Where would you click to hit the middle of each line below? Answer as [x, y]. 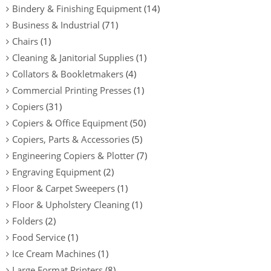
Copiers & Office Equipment [70, 122]
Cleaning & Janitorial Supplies [73, 57]
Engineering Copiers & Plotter [73, 155]
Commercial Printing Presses [72, 90]
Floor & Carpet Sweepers [64, 188]
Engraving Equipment [57, 171]
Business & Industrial [56, 24]
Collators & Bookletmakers [68, 73]
